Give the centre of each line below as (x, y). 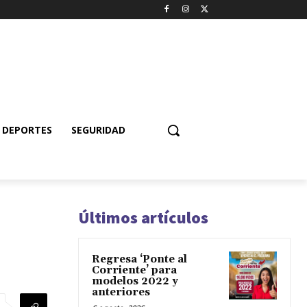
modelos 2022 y (135, 281)
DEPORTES (27, 130)
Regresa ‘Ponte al (139, 259)
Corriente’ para (134, 270)
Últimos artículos (143, 217)
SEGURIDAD (98, 130)
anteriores (121, 292)
